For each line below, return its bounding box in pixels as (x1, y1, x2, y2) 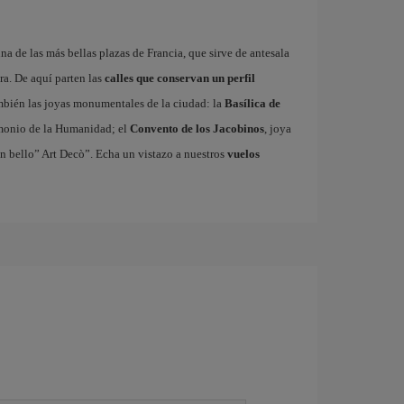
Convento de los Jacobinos (129, 122, 264, 135)
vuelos (226, 147, 260, 161)
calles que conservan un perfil (104, 71, 255, 85)
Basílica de (224, 96, 280, 110)
